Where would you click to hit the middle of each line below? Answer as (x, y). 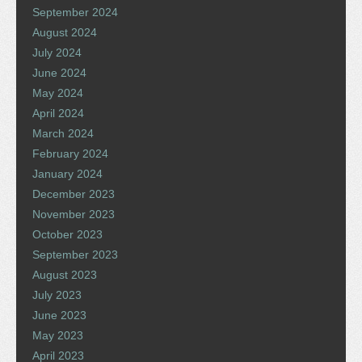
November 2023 (74, 215)
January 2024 (67, 174)
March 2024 (63, 134)
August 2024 (65, 33)
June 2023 (59, 316)
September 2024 (75, 13)
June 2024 (59, 73)
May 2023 (58, 336)
